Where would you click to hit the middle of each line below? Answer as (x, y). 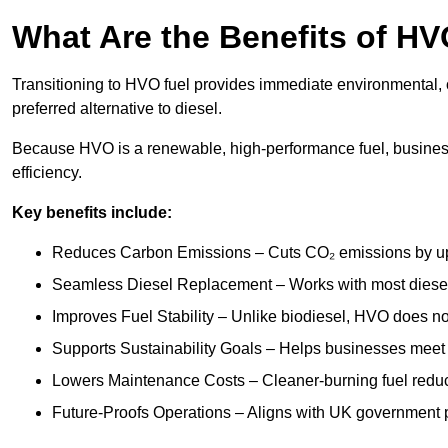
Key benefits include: (92, 213)
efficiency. (47, 173)
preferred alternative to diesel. (119, 109)
